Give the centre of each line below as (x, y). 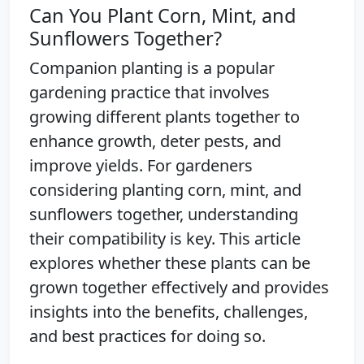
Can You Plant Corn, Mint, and (162, 15)
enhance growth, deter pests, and (155, 141)
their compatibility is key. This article (165, 238)
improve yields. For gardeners (141, 165)
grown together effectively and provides (179, 287)
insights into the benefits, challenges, (169, 311)
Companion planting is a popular (152, 67)
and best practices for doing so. (147, 336)
